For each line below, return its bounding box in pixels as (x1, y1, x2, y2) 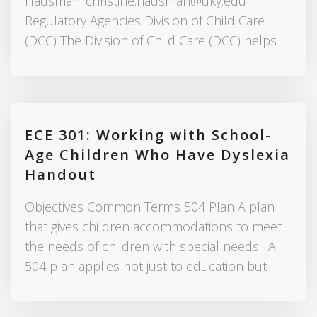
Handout (25, 165, 96, 185)
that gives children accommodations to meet (25, 218, 282, 236)
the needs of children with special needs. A (25, 238, 276, 255)
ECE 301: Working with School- (25, 125, 272, 145)
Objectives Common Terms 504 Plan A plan (25, 198, 275, 216)
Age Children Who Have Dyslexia (25, 145, 290, 165)
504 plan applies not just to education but (25, 258, 267, 275)
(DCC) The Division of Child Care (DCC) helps (25, 32, 277, 50)
